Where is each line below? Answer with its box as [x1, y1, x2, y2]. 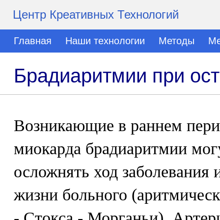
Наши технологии [65, 35, 145, 46]
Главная [14, 35, 52, 46]
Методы [159, 35, 194, 46]
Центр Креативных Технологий [13, 8, 179, 21]
